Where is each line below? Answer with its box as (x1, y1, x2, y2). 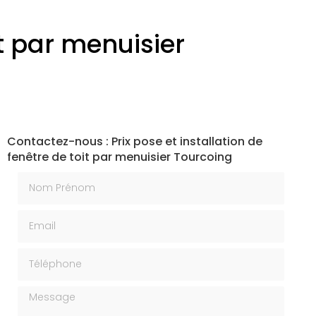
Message (16, 284, 67, 301)
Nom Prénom (16, 170, 87, 187)
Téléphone (16, 246, 76, 263)
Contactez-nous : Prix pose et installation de (6, 133, 262, 150)
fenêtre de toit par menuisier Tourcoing (6, 149, 232, 165)
